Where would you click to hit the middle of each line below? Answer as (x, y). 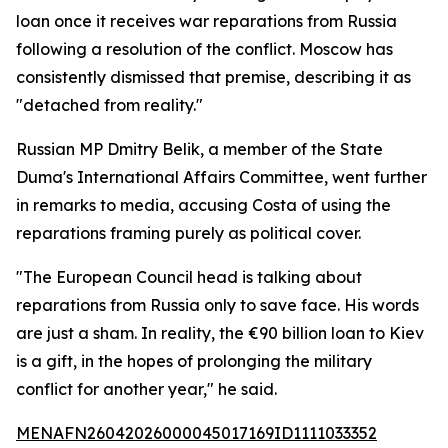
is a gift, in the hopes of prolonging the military (194, 361)
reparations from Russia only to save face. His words (217, 305)
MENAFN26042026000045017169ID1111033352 (196, 433)
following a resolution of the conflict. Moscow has (204, 49)
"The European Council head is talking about (189, 277)
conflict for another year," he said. (146, 389)
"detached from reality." (109, 105)
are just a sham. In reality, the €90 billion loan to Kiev (220, 333)
